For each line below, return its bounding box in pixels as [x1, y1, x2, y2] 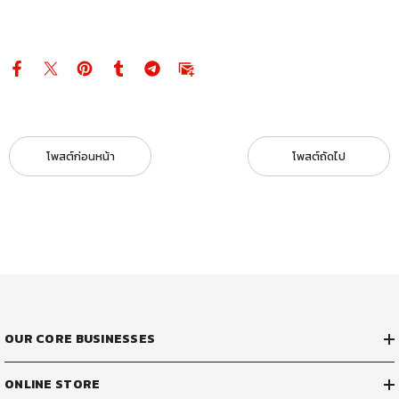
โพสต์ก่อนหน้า [45, 148, 115, 165]
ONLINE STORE [4, 375, 101, 394]
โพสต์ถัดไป [292, 148, 346, 165]
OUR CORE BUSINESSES [4, 330, 156, 348]
